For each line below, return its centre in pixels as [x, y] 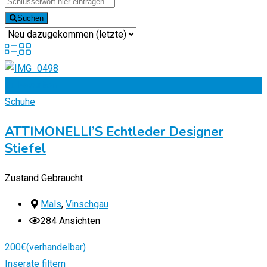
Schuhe [20, 102]
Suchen [31, 18]
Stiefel [25, 149]
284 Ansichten [70, 221]
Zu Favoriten [31, 85]
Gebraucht [62, 178]
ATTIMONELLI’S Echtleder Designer [114, 132]
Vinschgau [87, 204]
